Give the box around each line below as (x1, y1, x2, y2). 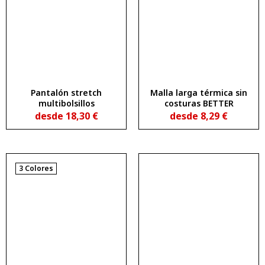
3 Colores (19, 163, 53, 174)
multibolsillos (38, 98, 95, 109)
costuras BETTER (164, 98, 234, 109)
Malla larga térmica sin (150, 87, 247, 99)
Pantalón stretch (31, 87, 102, 99)
